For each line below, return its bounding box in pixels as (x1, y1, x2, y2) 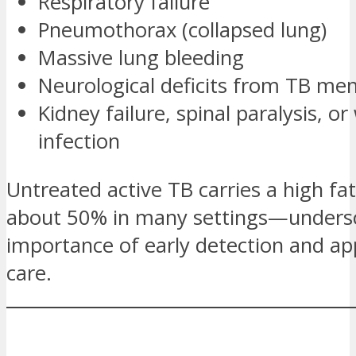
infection (38, 127, 120, 156)
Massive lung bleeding (38, 44, 244, 72)
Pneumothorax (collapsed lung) (38, 16, 327, 44)
